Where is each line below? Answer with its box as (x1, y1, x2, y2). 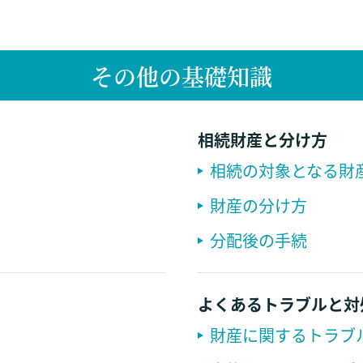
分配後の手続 (210, 228, 307, 252)
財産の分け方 (210, 194, 307, 217)
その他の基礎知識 (91, 60, 272, 92)
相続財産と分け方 (198, 128, 327, 152)
